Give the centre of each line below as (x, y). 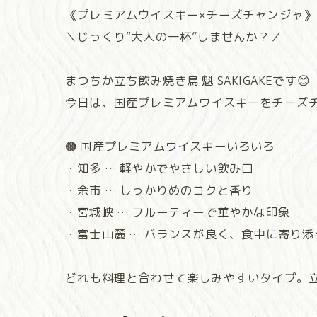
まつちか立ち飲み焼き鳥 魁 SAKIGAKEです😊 (188, 80)
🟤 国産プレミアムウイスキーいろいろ (170, 146)
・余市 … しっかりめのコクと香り (160, 190)
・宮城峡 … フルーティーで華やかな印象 (178, 212)
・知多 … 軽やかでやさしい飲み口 (160, 168)
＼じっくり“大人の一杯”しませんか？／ (174, 36)
